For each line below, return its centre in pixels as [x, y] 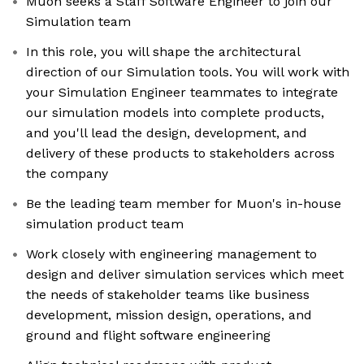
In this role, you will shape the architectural [163, 52]
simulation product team [105, 224]
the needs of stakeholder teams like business [168, 295]
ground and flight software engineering [148, 336]
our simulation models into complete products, [175, 113]
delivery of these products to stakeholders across [180, 154]
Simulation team [78, 22]
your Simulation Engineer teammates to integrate [182, 93]
